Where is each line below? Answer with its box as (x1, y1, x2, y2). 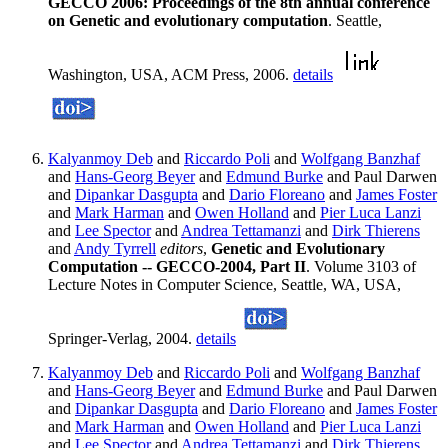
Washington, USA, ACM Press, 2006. (48, 66, 293, 84)
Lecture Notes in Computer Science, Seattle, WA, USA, (48, 276, 401, 294)
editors (160, 240, 203, 258)
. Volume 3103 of (306, 258, 416, 276)
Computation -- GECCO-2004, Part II (48, 258, 306, 276)
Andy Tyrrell (74, 240, 156, 258)
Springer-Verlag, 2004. (48, 330, 196, 348)
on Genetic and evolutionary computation (48, 12, 328, 30)
